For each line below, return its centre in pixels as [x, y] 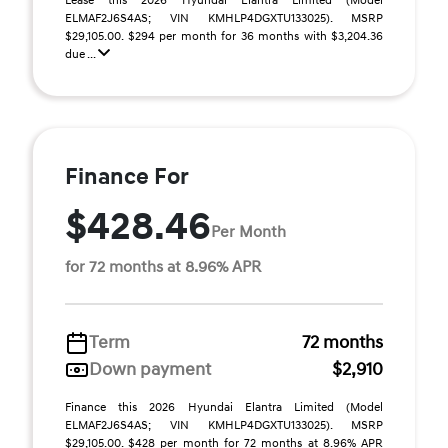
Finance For [127, 177]
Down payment [150, 369]
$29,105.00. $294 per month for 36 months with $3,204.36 [224, 36]
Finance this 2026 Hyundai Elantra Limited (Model [224, 407]
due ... [81, 54]
